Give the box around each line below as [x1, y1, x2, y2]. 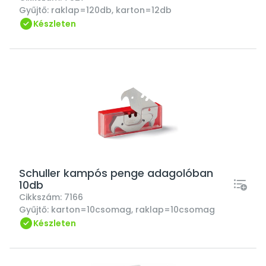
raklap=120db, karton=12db [51, 4, 172, 16]
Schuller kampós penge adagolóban [19, 166, 213, 180]
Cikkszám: [19, 191, 64, 203]
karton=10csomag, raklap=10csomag [51, 204, 215, 216]
